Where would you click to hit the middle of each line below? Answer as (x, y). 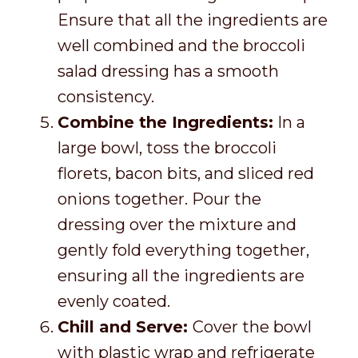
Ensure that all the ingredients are (193, 20)
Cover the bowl (252, 327)
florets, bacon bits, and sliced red (186, 174)
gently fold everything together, (183, 251)
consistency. (106, 97)
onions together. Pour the (159, 199)
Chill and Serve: (125, 327)
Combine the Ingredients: (165, 123)
